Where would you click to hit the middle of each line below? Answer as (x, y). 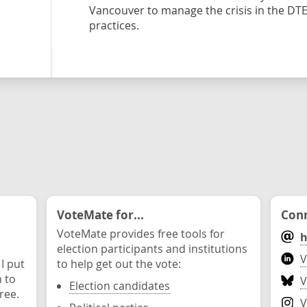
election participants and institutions (152, 249)
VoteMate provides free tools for (141, 234)
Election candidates (120, 286)
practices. (114, 25)
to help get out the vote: (119, 264)
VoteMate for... (100, 214)
